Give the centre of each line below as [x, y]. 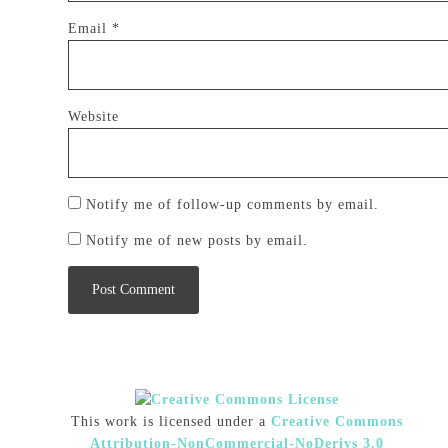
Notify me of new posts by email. [197, 240]
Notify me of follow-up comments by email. [232, 204]
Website [93, 116]
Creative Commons [337, 421]
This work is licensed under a [171, 421]
